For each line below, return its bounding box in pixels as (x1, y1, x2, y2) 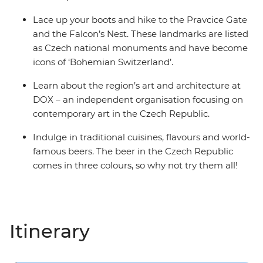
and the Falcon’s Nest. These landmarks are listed (33, 28, 248, 40)
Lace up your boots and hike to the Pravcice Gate (33, 14, 247, 26)
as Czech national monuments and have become (33, 42, 248, 54)
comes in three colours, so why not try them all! (33, 160, 238, 171)
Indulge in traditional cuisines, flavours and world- (33, 131, 250, 143)
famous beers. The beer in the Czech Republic (33, 146, 233, 157)
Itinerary (9, 220, 90, 243)
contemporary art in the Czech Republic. (33, 108, 210, 120)
